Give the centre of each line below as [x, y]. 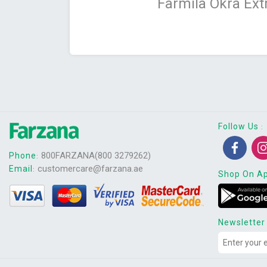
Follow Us [240, 126]
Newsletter [242, 222]
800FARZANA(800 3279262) [96, 156]
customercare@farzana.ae [89, 169]
